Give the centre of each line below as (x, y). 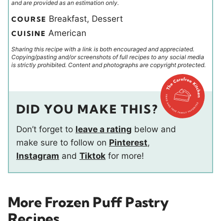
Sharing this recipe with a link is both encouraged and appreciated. (103, 49)
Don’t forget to (49, 129)
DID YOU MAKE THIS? (87, 109)
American (67, 33)
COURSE (30, 19)
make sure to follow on (63, 143)
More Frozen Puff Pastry (88, 202)
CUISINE (30, 34)
